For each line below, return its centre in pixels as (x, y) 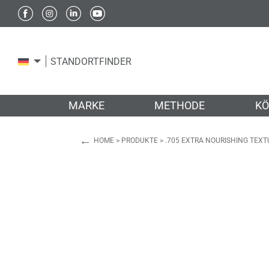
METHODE (180, 105)
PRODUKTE (140, 141)
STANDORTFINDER (91, 61)
